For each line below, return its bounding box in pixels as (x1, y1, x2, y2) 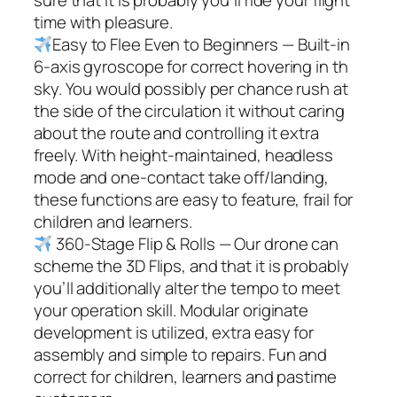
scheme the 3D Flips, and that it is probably (34, 253, 349, 277)
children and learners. (34, 209, 192, 233)
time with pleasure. (34, 10, 174, 34)
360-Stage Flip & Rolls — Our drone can (52, 231, 339, 255)
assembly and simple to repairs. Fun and (34, 342, 328, 366)
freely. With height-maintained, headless (34, 143, 333, 167)
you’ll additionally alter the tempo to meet (34, 276, 340, 300)
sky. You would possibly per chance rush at (34, 76, 348, 100)
